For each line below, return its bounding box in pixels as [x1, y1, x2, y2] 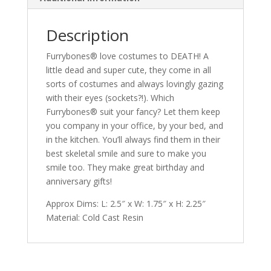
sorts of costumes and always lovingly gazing [45, 78, 223, 90]
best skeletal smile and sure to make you [45, 148, 206, 160]
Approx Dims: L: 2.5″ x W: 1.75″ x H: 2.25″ [45, 198, 206, 210]
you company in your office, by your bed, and [45, 120, 223, 132]
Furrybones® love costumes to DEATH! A [45, 50, 209, 62]
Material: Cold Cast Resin [45, 212, 143, 224]
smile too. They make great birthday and [45, 162, 204, 174]
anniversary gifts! [45, 175, 112, 188]
